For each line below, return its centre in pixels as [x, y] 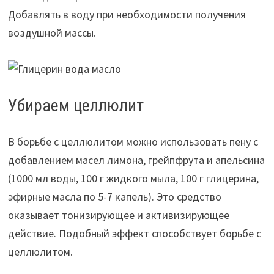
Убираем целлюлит [76, 105]
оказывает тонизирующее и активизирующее [118, 215]
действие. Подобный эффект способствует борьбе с [134, 233]
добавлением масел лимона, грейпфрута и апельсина [136, 160]
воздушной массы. [52, 33]
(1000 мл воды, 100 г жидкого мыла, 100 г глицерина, [133, 178]
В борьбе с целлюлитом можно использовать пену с [133, 141]
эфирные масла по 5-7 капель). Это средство [114, 196]
